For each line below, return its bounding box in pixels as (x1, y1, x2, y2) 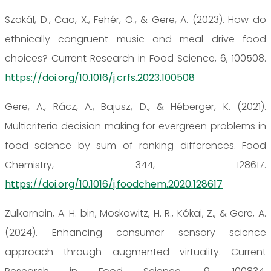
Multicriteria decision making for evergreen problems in (5, 119, 266, 133)
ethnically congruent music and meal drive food (5, 31, 266, 46)
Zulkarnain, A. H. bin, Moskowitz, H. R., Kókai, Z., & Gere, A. (5, 206, 266, 220)
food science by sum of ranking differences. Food (5, 138, 266, 152)
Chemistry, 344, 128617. (5, 157, 266, 172)
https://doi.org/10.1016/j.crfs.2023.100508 (5, 70, 195, 85)
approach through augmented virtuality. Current (5, 244, 266, 259)
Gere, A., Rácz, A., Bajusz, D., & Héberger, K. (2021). (5, 99, 266, 114)
